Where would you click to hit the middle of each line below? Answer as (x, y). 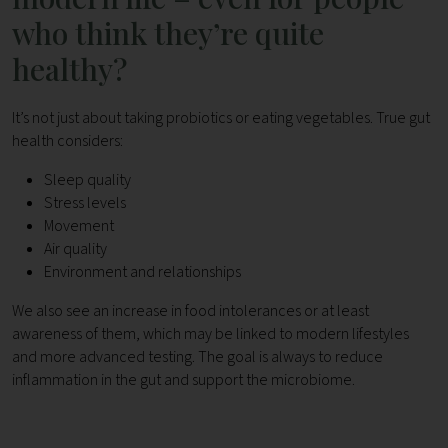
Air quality (75, 249)
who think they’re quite (168, 33)
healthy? (69, 69)
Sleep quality (87, 180)
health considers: (67, 141)
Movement (79, 226)
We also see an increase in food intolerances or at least (190, 311)
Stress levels (85, 203)
